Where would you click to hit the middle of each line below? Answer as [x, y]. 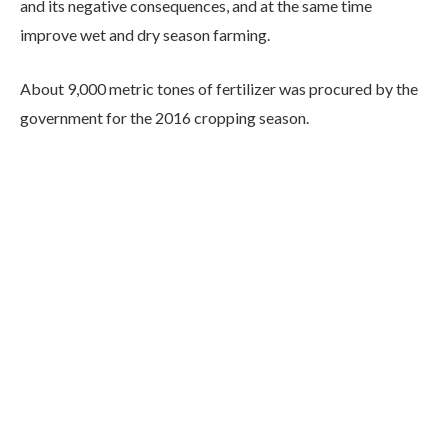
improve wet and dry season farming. [145, 35]
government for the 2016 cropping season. [164, 117]
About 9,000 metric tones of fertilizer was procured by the [219, 88]
